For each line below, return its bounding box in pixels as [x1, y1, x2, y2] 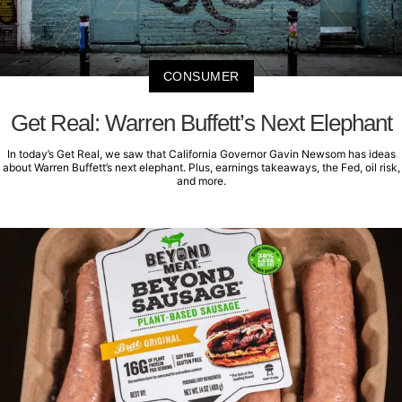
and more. [176, 174, 226, 188]
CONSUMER [162, 69, 240, 84]
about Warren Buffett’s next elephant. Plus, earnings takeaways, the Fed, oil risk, [2, 161, 400, 175]
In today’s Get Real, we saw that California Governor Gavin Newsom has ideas [6, 147, 396, 162]
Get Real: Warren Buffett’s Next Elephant [10, 109, 392, 137]
